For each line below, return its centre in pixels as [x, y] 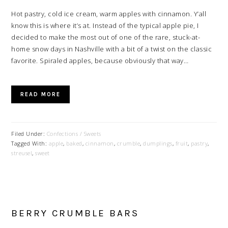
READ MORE [41, 94]
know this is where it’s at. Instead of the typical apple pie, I [105, 25]
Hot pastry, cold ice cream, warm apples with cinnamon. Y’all [109, 14]
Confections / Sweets [74, 134]
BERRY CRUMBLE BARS [75, 213]
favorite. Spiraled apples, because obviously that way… [100, 61]
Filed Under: [29, 134]
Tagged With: [30, 143]
